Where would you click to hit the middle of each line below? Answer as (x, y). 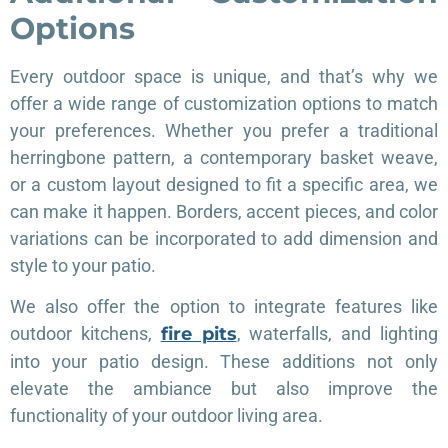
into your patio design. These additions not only (224, 361)
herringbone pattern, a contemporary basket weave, (224, 157)
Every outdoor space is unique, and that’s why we (224, 76)
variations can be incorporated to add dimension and (224, 238)
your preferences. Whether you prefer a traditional (224, 130)
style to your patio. (83, 265)
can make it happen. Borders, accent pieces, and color (224, 211)
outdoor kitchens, (85, 333)
